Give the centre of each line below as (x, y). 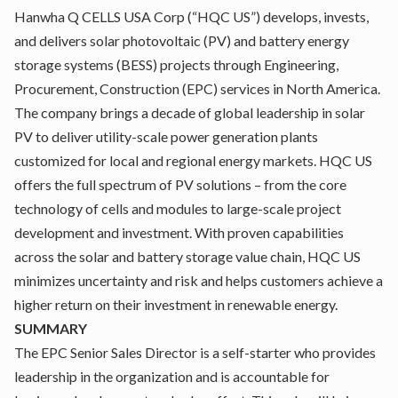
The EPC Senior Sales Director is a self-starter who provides (195, 352)
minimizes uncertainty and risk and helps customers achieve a (199, 280)
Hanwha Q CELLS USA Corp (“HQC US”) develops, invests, (191, 16)
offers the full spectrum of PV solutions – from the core (180, 184)
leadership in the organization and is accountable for (172, 376)
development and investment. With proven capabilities (179, 232)
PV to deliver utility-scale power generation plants (166, 136)
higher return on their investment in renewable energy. (176, 304)
